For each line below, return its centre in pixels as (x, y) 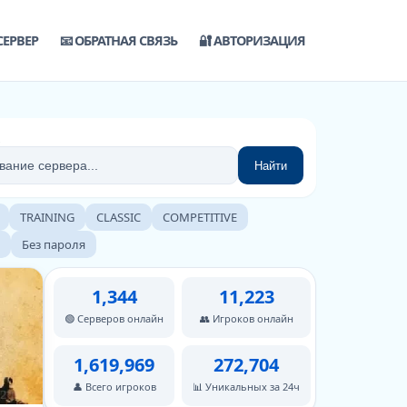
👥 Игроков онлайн (246, 318)
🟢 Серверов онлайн (114, 318)
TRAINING (47, 217)
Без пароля (54, 244)
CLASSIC (119, 217)
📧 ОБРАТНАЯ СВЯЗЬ (119, 40)
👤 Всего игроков (114, 387)
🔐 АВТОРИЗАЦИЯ (252, 40)
